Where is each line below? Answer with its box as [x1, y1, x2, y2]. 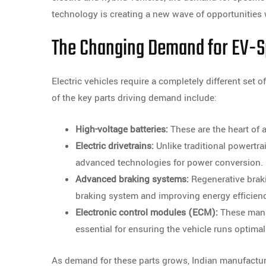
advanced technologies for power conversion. [75, 156, 263, 169]
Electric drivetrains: [75, 140, 154, 153]
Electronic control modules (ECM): [75, 206, 218, 219]
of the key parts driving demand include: [52, 91, 217, 104]
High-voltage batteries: [75, 123, 168, 136]
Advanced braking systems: [75, 173, 189, 186]
